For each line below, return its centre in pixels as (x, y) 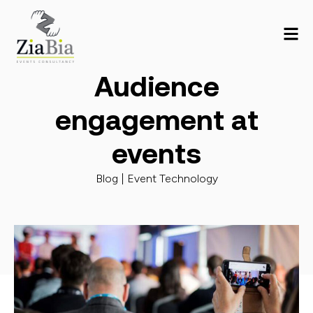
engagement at (156, 120)
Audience (156, 86)
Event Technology (172, 179)
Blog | (111, 179)
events (156, 153)
